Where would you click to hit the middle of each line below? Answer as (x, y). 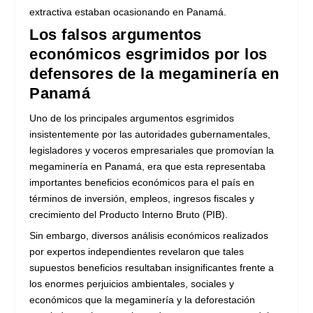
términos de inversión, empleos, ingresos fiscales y (142, 198)
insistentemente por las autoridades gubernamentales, (150, 134)
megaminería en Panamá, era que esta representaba (148, 166)
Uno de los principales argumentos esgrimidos (132, 118)
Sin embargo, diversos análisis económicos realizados (149, 235)
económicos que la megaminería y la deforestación (143, 299)
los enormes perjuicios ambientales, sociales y (132, 283)
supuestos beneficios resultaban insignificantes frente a (152, 267)
